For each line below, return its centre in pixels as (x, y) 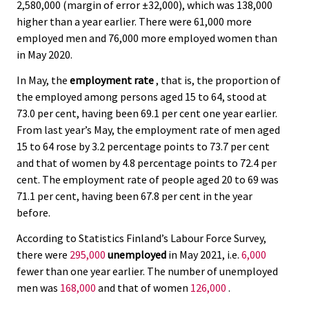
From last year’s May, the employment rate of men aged (148, 130)
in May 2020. (44, 55)
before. (33, 213)
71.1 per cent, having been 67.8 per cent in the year (134, 196)
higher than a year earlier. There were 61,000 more (134, 22)
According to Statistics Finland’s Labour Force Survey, (141, 238)
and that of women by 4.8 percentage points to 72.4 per (147, 163)
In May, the (43, 80)
